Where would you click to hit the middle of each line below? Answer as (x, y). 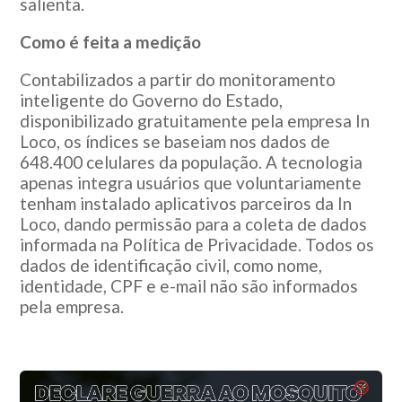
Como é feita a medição (111, 41)
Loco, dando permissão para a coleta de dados (194, 223)
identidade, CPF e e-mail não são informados (189, 285)
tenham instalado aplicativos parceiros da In (186, 203)
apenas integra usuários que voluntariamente (191, 182)
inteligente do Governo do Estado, (152, 100)
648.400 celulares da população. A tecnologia (192, 162)
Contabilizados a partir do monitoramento (178, 79)
